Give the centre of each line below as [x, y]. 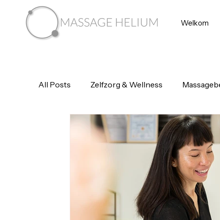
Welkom [195, 23]
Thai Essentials [85, 124]
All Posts [55, 84]
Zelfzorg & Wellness [126, 84]
